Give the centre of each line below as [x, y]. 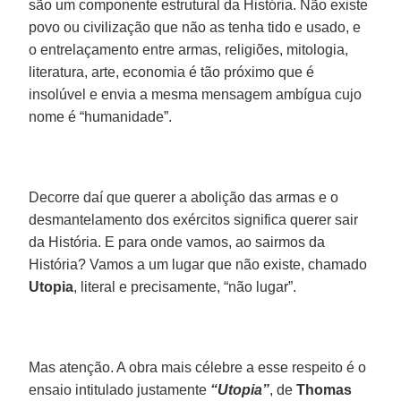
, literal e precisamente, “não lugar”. [185, 286]
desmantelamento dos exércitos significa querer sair [194, 219]
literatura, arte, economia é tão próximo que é [172, 72]
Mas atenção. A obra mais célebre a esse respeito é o [198, 367]
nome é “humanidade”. [101, 116]
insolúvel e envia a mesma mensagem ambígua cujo [196, 94]
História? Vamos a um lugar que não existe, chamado [198, 264]
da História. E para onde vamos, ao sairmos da [177, 242]
